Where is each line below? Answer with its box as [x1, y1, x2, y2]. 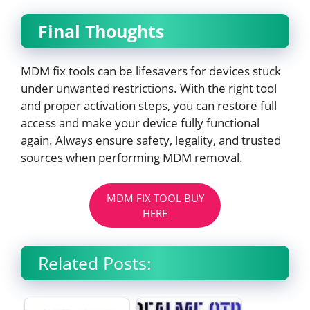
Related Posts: [38, 250, 152, 275]
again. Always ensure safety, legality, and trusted [21, 131, 281, 148]
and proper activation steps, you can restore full [21, 97, 277, 113]
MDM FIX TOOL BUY [106, 191, 204, 205]
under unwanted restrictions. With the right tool [21, 80, 277, 96]
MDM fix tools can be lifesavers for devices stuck [21, 62, 281, 79]
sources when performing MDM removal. [21, 149, 243, 165]
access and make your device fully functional [21, 114, 259, 131]
